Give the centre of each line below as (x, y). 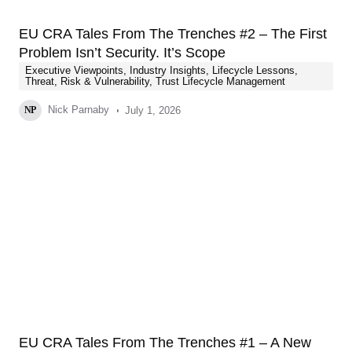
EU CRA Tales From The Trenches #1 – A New (165, 343)
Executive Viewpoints (74, 70)
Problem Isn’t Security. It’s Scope (122, 53)
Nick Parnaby (77, 110)
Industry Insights (168, 70)
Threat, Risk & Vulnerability (87, 81)
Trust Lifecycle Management (220, 81)
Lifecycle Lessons (253, 70)
